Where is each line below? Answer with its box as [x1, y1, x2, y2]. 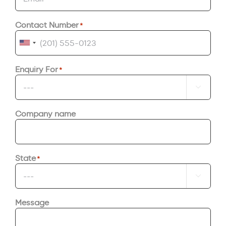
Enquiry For [15, 63, 58, 74]
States [25, 55, 58, 70]
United [25, 40, 60, 55]
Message [15, 196, 49, 207]
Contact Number [15, 19, 79, 30]
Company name [15, 107, 76, 119]
